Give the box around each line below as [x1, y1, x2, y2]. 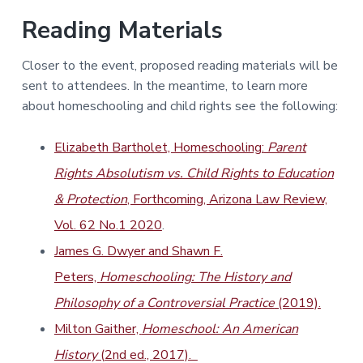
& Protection [53, 190, 127, 209]
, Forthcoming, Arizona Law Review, [126, 190, 327, 209]
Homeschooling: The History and [99, 268, 291, 287]
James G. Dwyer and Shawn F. [53, 242, 223, 261]
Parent [263, 139, 306, 157]
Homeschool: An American [141, 320, 298, 339]
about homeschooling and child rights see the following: [21, 97, 338, 116]
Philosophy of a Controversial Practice [53, 294, 275, 313]
